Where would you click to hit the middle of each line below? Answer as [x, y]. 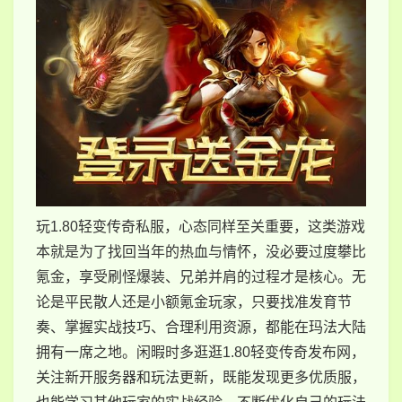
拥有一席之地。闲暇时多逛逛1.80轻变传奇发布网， [201, 352]
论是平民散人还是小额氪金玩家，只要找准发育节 [194, 301]
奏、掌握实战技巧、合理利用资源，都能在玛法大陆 [201, 327]
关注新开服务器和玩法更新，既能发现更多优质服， [201, 377]
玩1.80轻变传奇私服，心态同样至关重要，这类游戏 [201, 226]
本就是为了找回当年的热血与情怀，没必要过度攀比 [201, 251]
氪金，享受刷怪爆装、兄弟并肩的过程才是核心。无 [201, 276]
